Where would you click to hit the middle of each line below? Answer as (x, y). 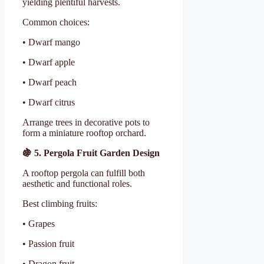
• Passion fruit (48, 243)
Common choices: (56, 22)
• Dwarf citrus (49, 102)
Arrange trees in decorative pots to (86, 122)
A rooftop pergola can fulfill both (84, 173)
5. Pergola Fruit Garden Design (96, 153)
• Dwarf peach (49, 82)
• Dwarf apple (49, 62)
